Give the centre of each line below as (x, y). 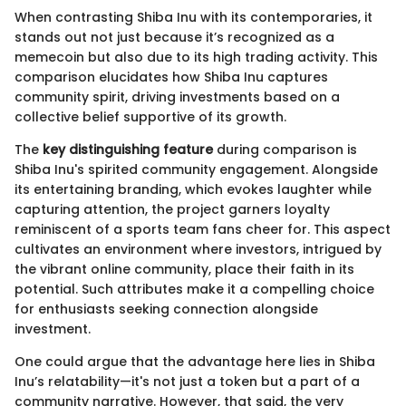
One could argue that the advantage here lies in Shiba (195, 362)
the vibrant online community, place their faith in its (184, 270)
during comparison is (285, 150)
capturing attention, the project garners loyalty (172, 210)
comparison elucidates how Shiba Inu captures (171, 77)
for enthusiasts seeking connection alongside (166, 309)
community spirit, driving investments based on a (177, 97)
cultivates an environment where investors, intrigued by (198, 250)
